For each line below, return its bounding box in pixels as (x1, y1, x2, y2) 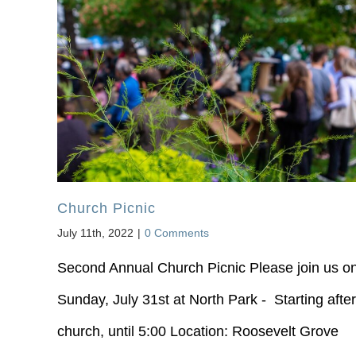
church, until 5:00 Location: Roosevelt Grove (56, 323, 339, 339)
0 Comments (144, 226, 209, 239)
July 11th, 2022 (56, 226, 133, 239)
